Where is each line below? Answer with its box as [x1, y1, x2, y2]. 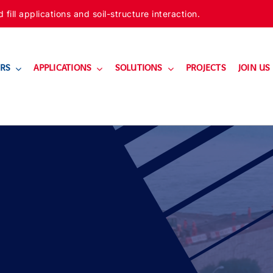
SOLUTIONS [115, 62, 163, 75]
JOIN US [238, 62, 271, 75]
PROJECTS [185, 62, 226, 75]
